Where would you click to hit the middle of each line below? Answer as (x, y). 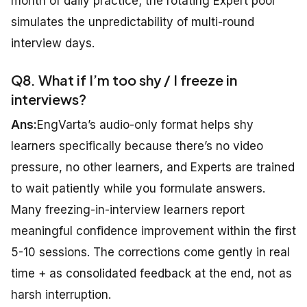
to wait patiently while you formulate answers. (138, 189)
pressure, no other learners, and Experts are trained (153, 168)
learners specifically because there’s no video (137, 146)
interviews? (49, 99)
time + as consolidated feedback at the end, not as (151, 274)
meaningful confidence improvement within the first (153, 231)
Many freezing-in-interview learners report (128, 210)
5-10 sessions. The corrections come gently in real (150, 253)
